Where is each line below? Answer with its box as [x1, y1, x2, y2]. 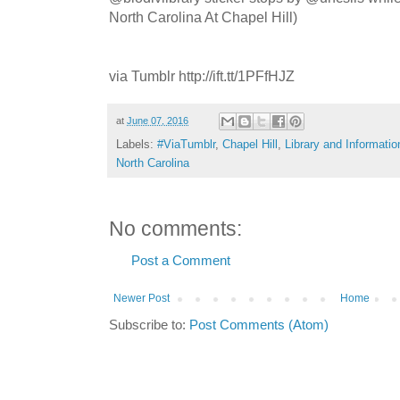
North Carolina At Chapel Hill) [109, 9, 297, 26]
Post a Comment [131, 254, 230, 269]
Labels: [116, 137, 157, 152]
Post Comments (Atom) [189, 318, 329, 333]
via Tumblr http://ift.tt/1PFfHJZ [109, 68, 295, 85]
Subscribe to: [109, 318, 189, 333]
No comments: [109, 218, 242, 241]
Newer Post [113, 292, 170, 305]
